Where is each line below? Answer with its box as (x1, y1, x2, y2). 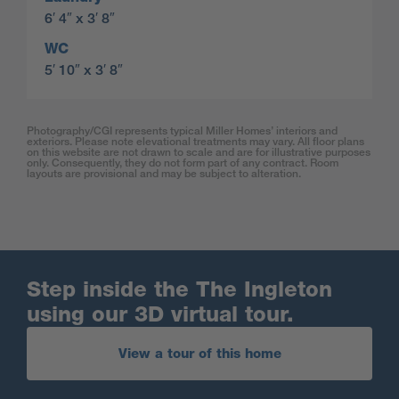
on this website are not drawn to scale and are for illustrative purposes (27, 145, 370, 159)
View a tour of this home (118, 346, 281, 362)
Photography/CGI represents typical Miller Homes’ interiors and (27, 124, 338, 138)
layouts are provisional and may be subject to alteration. (27, 167, 301, 181)
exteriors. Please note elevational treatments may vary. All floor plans (27, 134, 364, 149)
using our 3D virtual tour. (27, 301, 294, 328)
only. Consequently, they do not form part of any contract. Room (27, 156, 338, 170)
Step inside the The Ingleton (27, 276, 332, 303)
